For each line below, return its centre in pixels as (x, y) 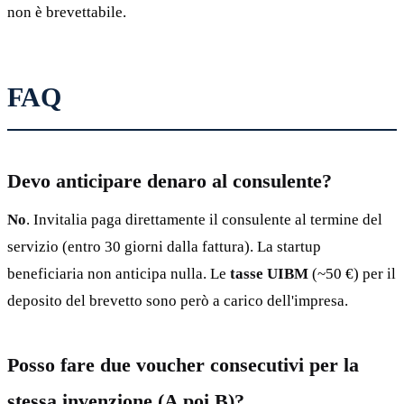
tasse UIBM (269, 274)
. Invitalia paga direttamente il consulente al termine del (204, 220)
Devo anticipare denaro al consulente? (170, 181)
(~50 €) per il (352, 274)
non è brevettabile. (67, 13)
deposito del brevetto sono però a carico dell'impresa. (178, 301)
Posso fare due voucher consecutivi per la (183, 365)
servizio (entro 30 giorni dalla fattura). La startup (164, 247)
